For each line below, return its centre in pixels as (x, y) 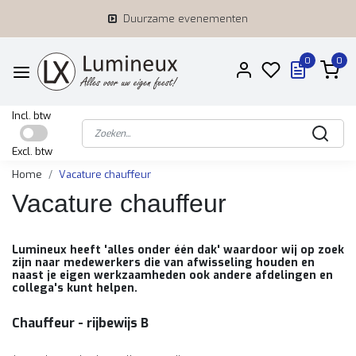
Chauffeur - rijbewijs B (80, 323)
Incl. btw (31, 116)
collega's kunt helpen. (76, 288)
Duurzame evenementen (186, 19)
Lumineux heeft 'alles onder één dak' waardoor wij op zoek (178, 250)
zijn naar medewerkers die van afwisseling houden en (163, 263)
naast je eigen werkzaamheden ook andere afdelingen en (172, 275)
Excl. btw (32, 151)
